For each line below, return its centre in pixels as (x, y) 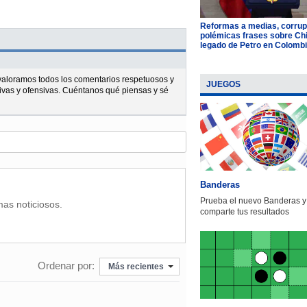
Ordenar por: (66, 266)
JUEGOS (223, 84)
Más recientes (136, 266)
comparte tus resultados (244, 211)
